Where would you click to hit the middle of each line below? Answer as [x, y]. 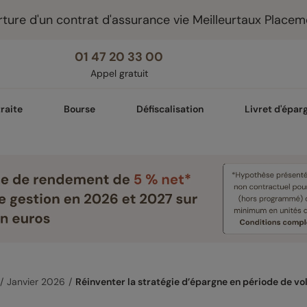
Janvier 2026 [36, 282]
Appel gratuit [119, 73]
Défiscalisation [170, 109]
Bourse [79, 109]
